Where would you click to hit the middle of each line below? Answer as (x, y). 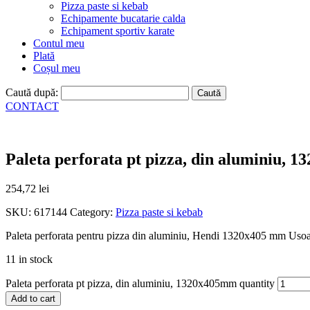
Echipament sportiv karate (118, 31)
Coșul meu (57, 68)
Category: (93, 212)
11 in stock (29, 259)
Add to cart (33, 298)
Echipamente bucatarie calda (123, 18)
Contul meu (59, 43)
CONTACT (32, 106)
